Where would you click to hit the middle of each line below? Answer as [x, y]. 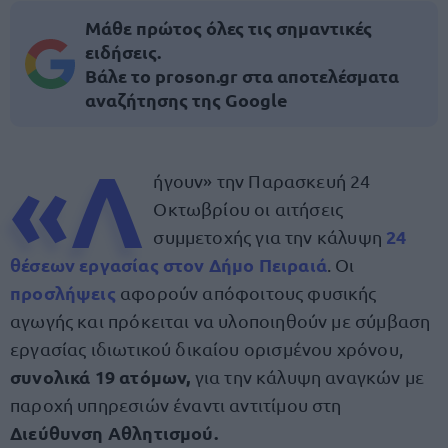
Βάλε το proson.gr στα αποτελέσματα [242, 75]
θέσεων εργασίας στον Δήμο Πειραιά [168, 264]
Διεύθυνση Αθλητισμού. [114, 432]
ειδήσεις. [123, 51]
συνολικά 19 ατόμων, [100, 376]
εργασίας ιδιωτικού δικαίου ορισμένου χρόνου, [206, 348]
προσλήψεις [65, 292]
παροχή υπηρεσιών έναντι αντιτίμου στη [176, 404]
